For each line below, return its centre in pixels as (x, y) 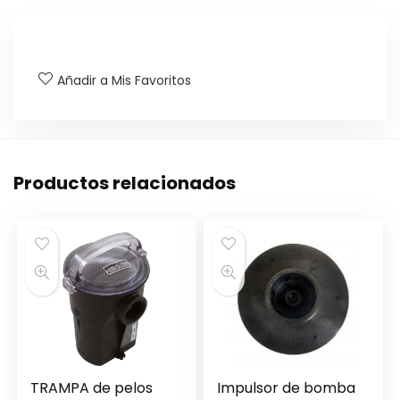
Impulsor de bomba (287, 387)
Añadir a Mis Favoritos (124, 80)
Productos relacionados (125, 183)
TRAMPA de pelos (92, 387)
